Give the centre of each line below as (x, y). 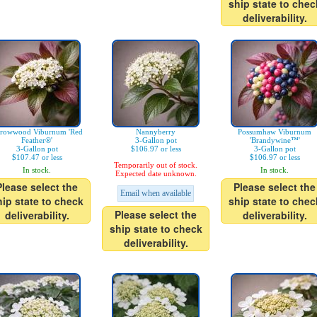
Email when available (156, 194)
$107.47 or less (37, 157)
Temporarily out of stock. (156, 165)
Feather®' (37, 140)
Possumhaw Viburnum (275, 132)
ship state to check (156, 229)
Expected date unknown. (156, 174)
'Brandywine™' (275, 140)
